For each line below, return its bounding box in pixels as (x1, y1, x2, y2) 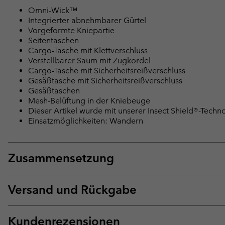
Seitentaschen (28, 36, 79, 46)
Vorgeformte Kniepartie (28, 26, 115, 36)
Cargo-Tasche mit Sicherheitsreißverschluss (28, 66, 185, 76)
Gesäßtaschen (28, 86, 80, 96)
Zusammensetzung (8, 151, 114, 166)
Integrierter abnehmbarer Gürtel (28, 16, 146, 26)
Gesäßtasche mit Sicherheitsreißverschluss (28, 76, 182, 86)
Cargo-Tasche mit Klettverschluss (28, 46, 148, 56)
